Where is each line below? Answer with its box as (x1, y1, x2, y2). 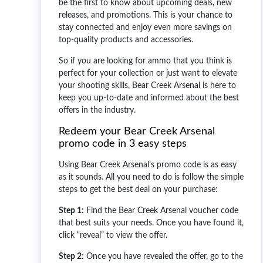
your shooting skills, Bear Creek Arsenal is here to (59, 81, 236, 90)
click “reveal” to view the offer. (59, 231, 167, 240)
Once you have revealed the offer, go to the (84, 252, 243, 261)
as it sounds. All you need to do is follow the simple (59, 173, 244, 181)
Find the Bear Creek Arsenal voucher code (84, 206, 238, 215)
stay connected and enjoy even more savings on (59, 23, 232, 32)
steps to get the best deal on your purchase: (59, 185, 218, 194)
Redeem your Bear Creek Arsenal (59, 126, 215, 137)
